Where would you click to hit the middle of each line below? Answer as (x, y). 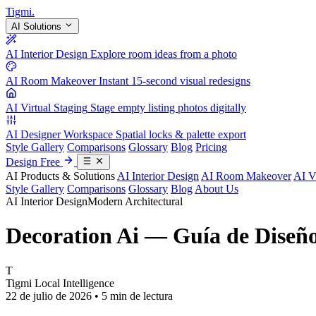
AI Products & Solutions (60, 176)
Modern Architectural (135, 201)
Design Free (33, 162)
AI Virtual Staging (47, 108)
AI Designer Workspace (59, 135)
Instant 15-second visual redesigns (175, 81)
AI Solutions (36, 27)
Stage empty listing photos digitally (168, 108)
